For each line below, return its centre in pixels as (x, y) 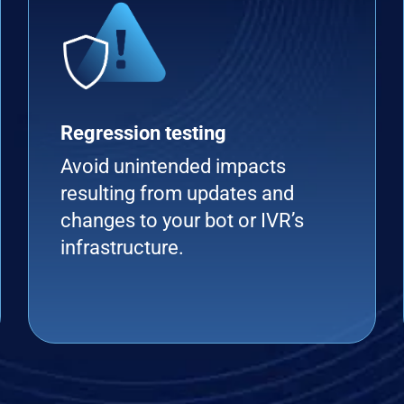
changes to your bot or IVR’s (182, 220)
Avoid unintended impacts (173, 166)
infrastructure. (122, 248)
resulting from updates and (177, 193)
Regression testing (143, 133)
